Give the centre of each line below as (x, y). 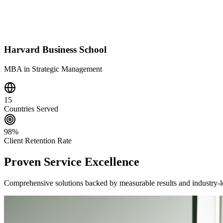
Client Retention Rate (38, 141)
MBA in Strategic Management (53, 69)
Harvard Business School (55, 50)
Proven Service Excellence (72, 162)
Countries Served (31, 109)
